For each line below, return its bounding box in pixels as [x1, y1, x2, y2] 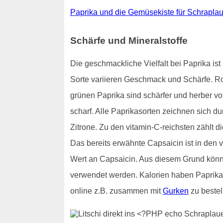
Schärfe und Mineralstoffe [70, 35, 188, 46]
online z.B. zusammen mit [70, 186, 163, 195]
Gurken [162, 186, 189, 195]
